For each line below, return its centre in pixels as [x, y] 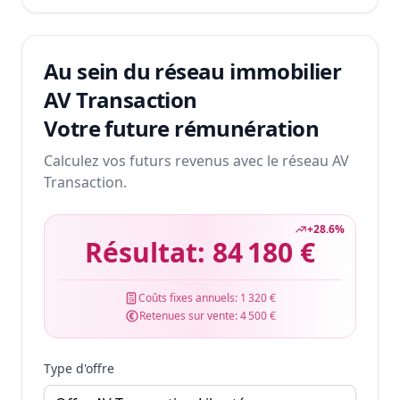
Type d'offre [79, 369]
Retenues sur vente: [189, 316]
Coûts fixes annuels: [189, 298]
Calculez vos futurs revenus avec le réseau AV [196, 161]
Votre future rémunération [181, 129]
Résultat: [149, 253]
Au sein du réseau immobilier [193, 71]
